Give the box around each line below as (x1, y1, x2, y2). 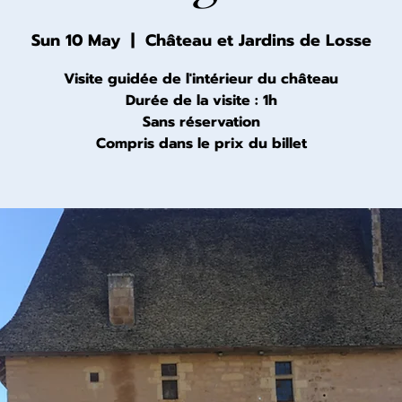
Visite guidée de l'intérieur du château (64, 68, 338, 90)
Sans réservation (142, 111, 260, 133)
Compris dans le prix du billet (95, 133, 307, 154)
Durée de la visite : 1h (125, 90, 277, 111)
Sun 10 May (31, 28, 120, 53)
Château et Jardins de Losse (144, 28, 371, 53)
